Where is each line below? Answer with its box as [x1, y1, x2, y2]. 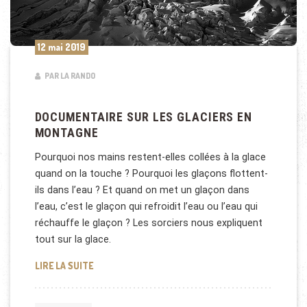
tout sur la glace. [34, 234, 111, 245]
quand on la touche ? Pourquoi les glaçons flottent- [34, 168, 268, 180]
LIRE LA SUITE [34, 259, 93, 271]
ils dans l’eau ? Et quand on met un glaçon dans [34, 184, 249, 196]
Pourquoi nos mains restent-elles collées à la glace [34, 151, 266, 163]
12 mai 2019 [37, 40, 86, 53]
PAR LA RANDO [42, 71, 95, 82]
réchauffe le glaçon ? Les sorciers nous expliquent [34, 217, 262, 229]
